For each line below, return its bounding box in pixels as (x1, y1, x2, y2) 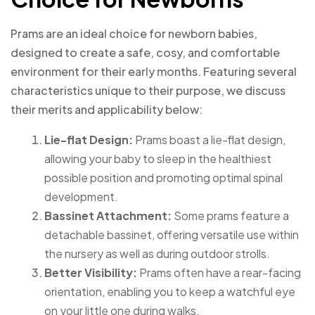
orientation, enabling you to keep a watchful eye (44, 284, 295, 300)
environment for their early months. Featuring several (11, 64, 297, 79)
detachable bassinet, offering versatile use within (44, 227, 299, 243)
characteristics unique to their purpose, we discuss (11, 83, 285, 98)
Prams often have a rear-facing (137, 265, 301, 281)
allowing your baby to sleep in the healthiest (44, 151, 271, 167)
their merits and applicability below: (11, 102, 202, 117)
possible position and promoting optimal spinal (44, 170, 283, 186)
